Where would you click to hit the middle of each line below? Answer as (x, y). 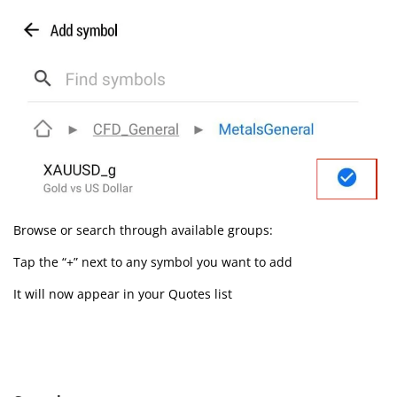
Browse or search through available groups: (143, 230)
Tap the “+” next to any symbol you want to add (153, 262)
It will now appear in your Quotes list (123, 294)
